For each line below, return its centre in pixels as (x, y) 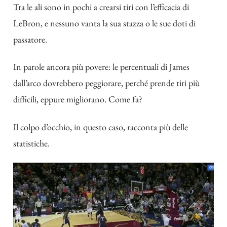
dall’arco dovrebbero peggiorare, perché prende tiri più (106, 83)
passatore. (30, 39)
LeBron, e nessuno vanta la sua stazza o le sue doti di (104, 23)
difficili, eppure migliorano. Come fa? (78, 99)
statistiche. (31, 143)
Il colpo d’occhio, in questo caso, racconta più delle (101, 127)
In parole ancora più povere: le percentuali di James (101, 67)
